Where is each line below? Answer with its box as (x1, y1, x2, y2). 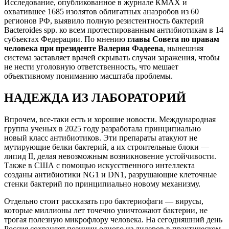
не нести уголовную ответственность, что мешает (4, 62, 178, 72)
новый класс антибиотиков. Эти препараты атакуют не (4, 133, 197, 143)
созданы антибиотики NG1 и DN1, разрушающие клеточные (4, 170, 217, 179)
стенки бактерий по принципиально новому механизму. (4, 179, 200, 189)
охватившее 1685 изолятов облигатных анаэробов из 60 (4, 7, 199, 16)
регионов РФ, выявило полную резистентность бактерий (4, 16, 204, 26)
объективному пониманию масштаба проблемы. (4, 72, 173, 81)
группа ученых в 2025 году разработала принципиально (4, 124, 201, 133)
